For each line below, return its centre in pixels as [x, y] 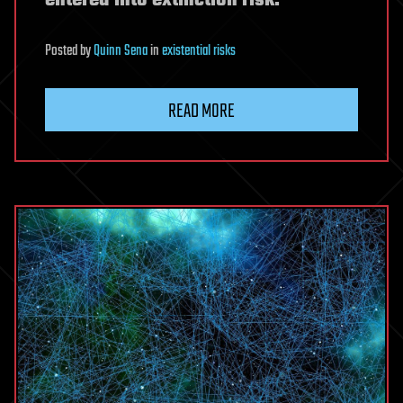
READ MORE [201, 111]
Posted [63, 51]
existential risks [199, 51]
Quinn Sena [121, 51]
